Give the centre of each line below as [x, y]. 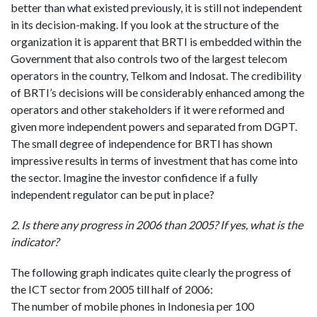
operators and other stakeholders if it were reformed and [148, 109]
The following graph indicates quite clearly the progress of [151, 272]
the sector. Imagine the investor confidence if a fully [134, 177]
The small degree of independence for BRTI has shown [142, 143]
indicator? [35, 241]
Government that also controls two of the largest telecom [149, 58]
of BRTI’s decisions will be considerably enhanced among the [157, 92]
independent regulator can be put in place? [113, 194]
